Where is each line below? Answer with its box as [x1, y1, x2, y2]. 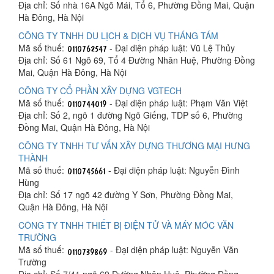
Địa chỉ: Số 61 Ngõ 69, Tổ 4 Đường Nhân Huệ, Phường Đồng [18, 53, 255, 66]
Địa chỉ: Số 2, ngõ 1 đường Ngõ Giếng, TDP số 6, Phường [18, 109, 243, 122]
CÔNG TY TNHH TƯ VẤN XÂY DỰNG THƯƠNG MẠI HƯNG [18, 139, 250, 152]
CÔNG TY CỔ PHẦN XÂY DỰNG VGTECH [18, 84, 182, 97]
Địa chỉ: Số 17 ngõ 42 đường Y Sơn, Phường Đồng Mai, [18, 188, 233, 201]
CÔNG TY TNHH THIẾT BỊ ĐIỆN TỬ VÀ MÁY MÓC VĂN [18, 219, 234, 232]
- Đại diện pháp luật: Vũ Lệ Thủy [107, 41, 235, 54]
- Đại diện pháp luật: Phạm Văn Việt [107, 96, 248, 109]
